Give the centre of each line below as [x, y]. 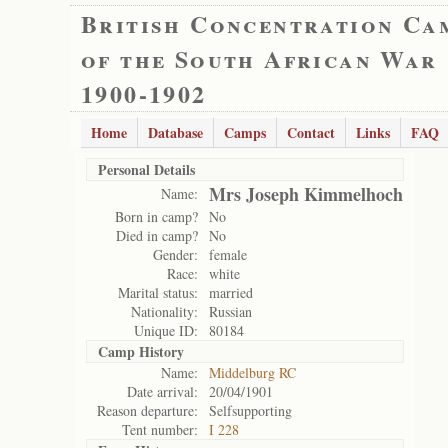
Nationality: [164, 311]
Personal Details [146, 169]
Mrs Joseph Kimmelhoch [306, 194]
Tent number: [160, 429]
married [231, 292]
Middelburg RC [252, 372]
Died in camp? [157, 235]
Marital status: [158, 292]
